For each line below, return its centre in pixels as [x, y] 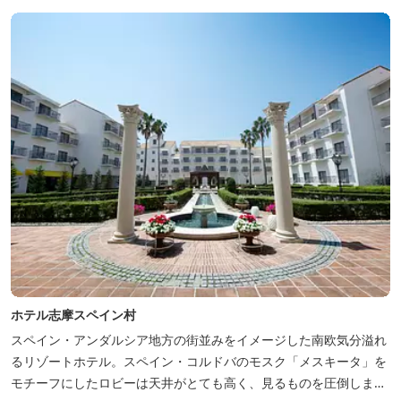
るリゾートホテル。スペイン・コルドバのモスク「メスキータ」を [199, 361]
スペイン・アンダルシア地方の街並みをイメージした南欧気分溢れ [199, 339]
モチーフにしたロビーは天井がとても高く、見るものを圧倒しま [192, 382]
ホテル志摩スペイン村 [73, 314]
